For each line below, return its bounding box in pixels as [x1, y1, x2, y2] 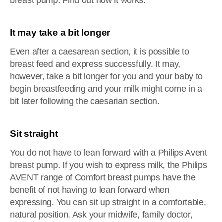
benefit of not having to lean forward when [10, 185, 169, 195]
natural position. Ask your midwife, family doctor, [10, 210, 193, 220]
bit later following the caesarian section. [10, 96, 160, 106]
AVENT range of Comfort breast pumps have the [10, 172, 196, 182]
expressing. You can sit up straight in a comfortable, [10, 197, 206, 207]
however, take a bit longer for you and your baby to [10, 71, 203, 81]
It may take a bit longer [10, 27, 111, 38]
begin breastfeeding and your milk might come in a [10, 84, 202, 94]
